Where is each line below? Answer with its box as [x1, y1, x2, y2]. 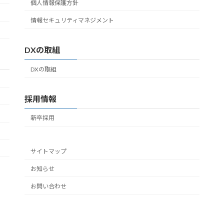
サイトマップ [30, 147, 66, 155]
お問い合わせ [30, 182, 66, 190]
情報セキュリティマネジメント [30, 16, 114, 24]
